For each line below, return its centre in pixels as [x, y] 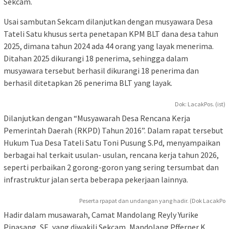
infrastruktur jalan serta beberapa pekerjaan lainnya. [96, 180]
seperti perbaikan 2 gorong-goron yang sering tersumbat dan [111, 167]
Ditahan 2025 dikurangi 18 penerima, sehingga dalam [96, 59]
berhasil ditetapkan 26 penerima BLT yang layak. [88, 83]
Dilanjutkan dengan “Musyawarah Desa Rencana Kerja [97, 118]
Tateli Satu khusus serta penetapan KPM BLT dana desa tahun [111, 34]
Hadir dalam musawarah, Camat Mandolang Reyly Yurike [101, 215]
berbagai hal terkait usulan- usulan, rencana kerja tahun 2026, [111, 155]
